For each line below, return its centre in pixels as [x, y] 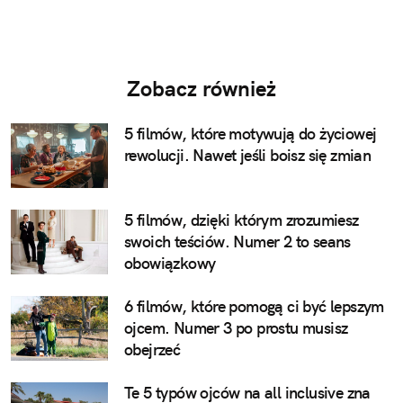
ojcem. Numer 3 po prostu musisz [236, 327]
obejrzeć [152, 349]
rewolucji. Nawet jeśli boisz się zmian [248, 155]
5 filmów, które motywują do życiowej [251, 133]
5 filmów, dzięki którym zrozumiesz [242, 219]
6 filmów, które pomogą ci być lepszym [254, 306]
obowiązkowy [170, 263]
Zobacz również [201, 88]
